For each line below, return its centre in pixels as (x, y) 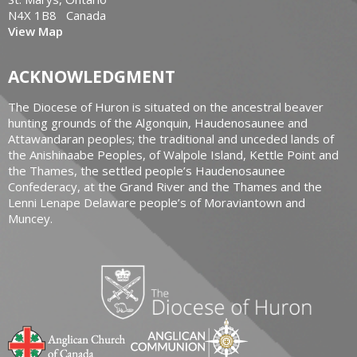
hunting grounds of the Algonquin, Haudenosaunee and (158, 122)
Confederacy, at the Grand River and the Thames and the (165, 186)
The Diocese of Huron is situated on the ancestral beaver (166, 106)
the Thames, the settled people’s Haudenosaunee (147, 170)
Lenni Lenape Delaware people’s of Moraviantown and (157, 202)
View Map (35, 31)
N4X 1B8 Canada (57, 15)
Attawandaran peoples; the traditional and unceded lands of (171, 138)
